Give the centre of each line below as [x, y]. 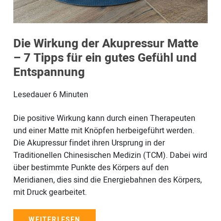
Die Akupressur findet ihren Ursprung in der [89, 143]
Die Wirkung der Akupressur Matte [106, 43]
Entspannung [49, 72]
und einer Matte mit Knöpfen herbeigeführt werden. [104, 130]
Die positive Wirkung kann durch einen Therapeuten [104, 118]
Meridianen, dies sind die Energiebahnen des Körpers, [107, 180]
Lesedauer [32, 94]
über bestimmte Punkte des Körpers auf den [91, 167]
